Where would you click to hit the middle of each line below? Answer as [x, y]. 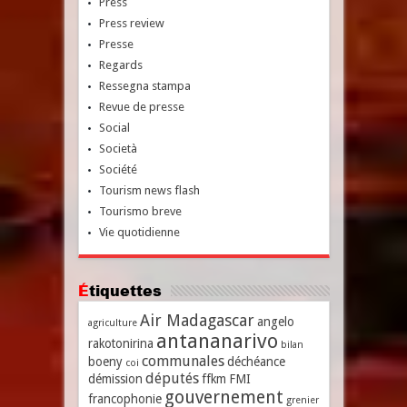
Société [118, 169]
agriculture [112, 323]
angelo [275, 322]
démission [115, 379]
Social [114, 128]
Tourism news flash [149, 190]
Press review [131, 23]
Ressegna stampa [144, 86]
